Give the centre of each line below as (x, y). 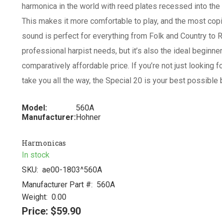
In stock (36, 155)
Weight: (35, 197)
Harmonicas (44, 143)
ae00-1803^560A (70, 170)
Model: (34, 108)
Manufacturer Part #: (57, 185)
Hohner (88, 117)
